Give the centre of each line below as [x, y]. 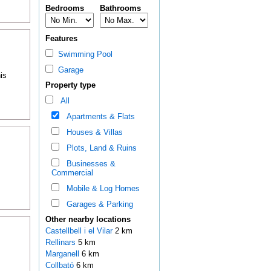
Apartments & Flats [98, 117]
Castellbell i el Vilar [80, 231]
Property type [70, 85]
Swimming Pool [83, 54]
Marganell [63, 254]
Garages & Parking [97, 204]
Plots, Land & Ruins [99, 148]
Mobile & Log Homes [100, 189]
